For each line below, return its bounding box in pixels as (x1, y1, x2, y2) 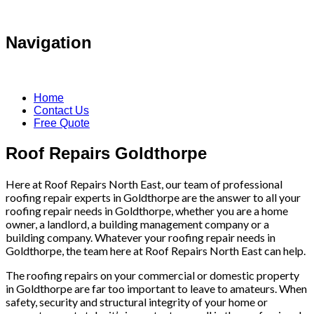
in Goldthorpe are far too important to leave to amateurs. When (6, 281, 307, 295)
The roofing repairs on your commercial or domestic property (6, 268, 299, 282)
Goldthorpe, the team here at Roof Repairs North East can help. (6, 243, 306, 257)
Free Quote (34, 116, 90, 129)
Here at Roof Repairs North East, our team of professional (6, 177, 282, 191)
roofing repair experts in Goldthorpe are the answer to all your (6, 190, 301, 204)
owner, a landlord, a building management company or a (6, 217, 269, 231)
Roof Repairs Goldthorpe (6, 143, 207, 163)
